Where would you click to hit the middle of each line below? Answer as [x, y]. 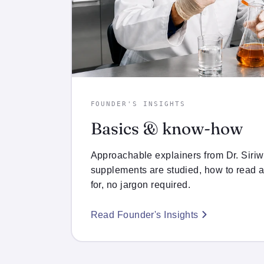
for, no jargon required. [141, 184]
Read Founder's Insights [144, 214]
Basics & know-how [166, 128]
